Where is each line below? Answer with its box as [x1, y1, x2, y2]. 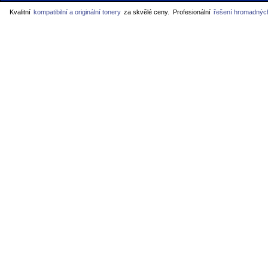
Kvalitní [10, 8, 32, 16]
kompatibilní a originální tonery [33, 8, 121, 16]
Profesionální [173, 8, 212, 16]
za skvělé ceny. [122, 8, 169, 16]
